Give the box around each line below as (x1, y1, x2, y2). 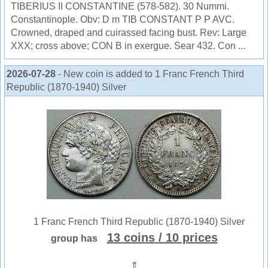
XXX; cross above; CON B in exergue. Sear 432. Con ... (11, 41, 245, 51)
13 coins (106, 231, 155, 245)
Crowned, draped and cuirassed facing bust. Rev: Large (11, 28, 246, 38)
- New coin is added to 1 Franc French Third (58, 69, 244, 80)
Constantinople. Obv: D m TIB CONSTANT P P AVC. (11, 14, 234, 25)
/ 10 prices (158, 231, 218, 245)
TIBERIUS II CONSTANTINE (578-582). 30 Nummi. (11, 1, 229, 12)
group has (50, 233, 105, 244)
